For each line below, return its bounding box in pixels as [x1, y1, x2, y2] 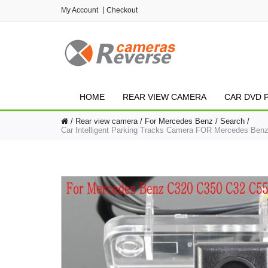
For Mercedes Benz [145, 117, 213, 126]
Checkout [106, 6, 138, 14]
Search [220, 117, 245, 126]
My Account [61, 6, 98, 14]
